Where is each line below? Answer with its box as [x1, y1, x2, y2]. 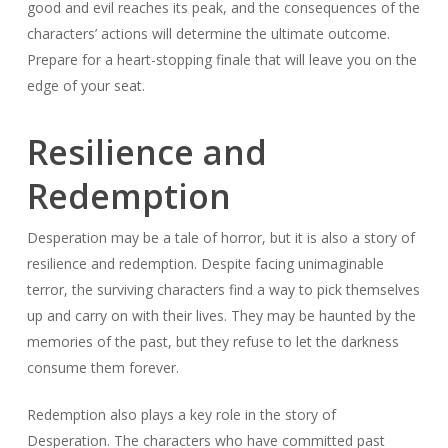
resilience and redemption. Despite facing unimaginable [26, 253, 384, 273]
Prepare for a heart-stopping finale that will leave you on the [26, 49, 417, 69]
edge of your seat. [26, 75, 145, 95]
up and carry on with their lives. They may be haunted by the [26, 305, 416, 325]
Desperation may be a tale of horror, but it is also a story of [26, 227, 415, 247]
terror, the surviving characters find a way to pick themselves [26, 279, 420, 299]
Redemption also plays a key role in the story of [26, 404, 336, 424]
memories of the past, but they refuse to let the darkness [26, 331, 399, 351]
